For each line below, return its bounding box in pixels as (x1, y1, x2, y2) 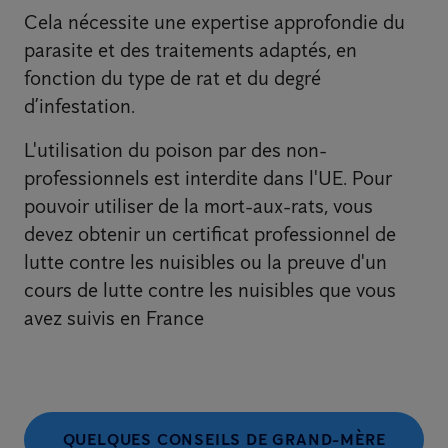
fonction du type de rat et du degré (24, 66, 321, 91)
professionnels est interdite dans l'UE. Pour (24, 166, 392, 191)
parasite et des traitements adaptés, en (24, 38, 357, 63)
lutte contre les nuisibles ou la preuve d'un (24, 250, 387, 275)
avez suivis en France (24, 306, 204, 331)
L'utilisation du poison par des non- (24, 138, 327, 163)
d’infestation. (24, 94, 135, 119)
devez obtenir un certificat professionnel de (24, 222, 396, 247)
